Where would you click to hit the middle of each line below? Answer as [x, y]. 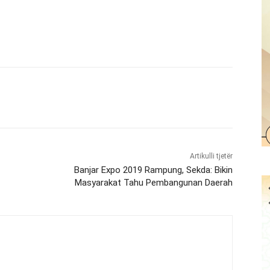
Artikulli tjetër [211, 156]
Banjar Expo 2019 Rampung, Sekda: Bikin [153, 170]
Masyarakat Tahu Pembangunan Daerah [153, 183]
